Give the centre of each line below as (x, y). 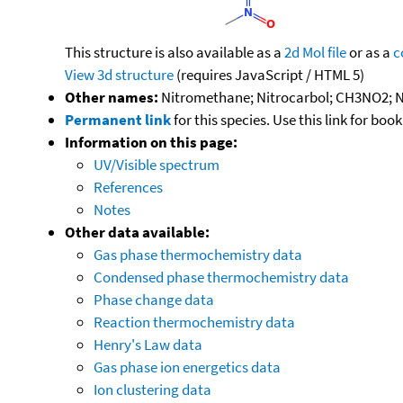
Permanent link (118, 119)
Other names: (112, 97)
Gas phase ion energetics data (187, 367)
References (128, 187)
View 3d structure (119, 74)
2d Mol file (315, 52)
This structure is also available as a (175, 52)
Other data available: (137, 232)
